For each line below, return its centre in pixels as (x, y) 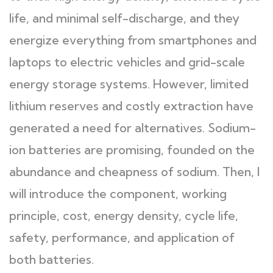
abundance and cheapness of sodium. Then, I (134, 172)
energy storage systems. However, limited (129, 84)
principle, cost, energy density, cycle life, (124, 215)
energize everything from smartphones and (133, 40)
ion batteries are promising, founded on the (132, 150)
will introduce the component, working (118, 193)
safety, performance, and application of (122, 237)
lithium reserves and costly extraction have (131, 106)
